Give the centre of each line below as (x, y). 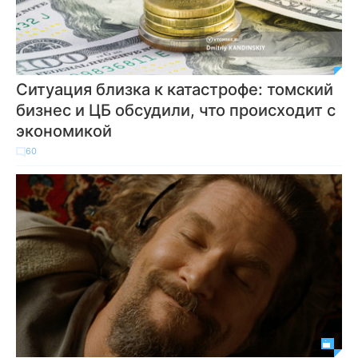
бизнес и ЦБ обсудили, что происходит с (176, 110)
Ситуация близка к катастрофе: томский (175, 89)
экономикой (64, 131)
